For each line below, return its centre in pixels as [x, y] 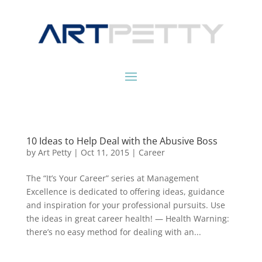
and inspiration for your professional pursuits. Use [125, 205]
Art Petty [54, 153]
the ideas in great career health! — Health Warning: [127, 219]
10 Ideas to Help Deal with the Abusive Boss [122, 141]
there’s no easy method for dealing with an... [113, 232]
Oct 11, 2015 [105, 153]
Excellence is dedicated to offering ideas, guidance [125, 192]
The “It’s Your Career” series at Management [112, 178]
